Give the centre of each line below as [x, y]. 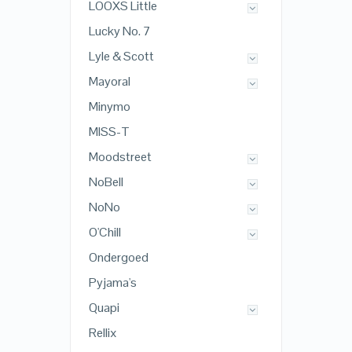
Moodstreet [120, 157]
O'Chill [104, 233]
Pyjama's [112, 283]
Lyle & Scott [121, 57]
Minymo [109, 107]
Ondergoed [118, 258]
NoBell [106, 182]
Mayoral [109, 82]
